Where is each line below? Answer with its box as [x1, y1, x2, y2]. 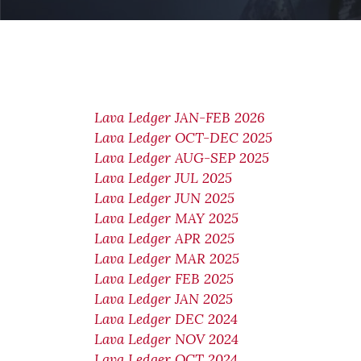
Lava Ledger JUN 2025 [94, 189, 239, 207]
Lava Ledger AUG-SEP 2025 [94, 149, 269, 167]
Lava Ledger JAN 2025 [94, 290, 233, 308]
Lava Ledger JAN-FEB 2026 [94, 109, 264, 127]
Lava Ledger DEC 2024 [94, 310, 238, 328]
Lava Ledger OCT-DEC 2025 [94, 129, 272, 147]
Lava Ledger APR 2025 [94, 230, 234, 247]
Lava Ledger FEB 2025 [94, 270, 234, 288]
